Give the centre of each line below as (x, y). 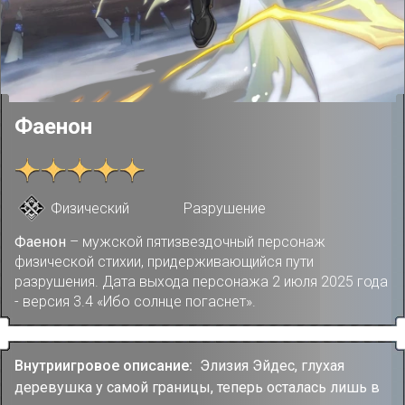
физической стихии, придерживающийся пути (164, 262)
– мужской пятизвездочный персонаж (196, 242)
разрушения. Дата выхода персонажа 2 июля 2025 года (201, 282)
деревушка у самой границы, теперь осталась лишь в (197, 387)
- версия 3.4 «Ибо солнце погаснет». (135, 301)
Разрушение (225, 208)
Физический (90, 208)
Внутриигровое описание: (105, 366)
